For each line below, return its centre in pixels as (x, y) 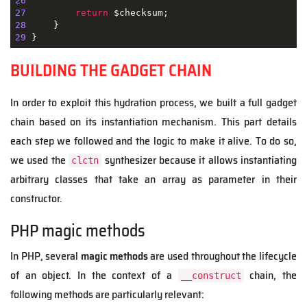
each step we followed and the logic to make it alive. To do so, (153, 141)
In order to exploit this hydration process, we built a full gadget (153, 103)
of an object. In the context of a (94, 275)
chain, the (270, 275)
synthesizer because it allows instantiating (199, 160)
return (91, 12)
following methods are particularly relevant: (107, 295)
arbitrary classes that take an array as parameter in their (153, 180)
